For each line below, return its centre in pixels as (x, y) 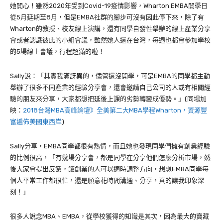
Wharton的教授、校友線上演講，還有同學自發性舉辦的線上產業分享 (110, 28)
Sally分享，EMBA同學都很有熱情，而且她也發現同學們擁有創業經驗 (110, 146)
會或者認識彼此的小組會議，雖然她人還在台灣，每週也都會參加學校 (110, 40)
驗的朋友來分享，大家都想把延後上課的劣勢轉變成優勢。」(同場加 (108, 99)
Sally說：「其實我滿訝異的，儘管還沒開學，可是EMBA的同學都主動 (110, 76)
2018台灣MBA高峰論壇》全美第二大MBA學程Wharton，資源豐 (115, 110)
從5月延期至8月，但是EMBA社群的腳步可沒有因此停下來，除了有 (107, 17)
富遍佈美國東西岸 (36, 121)
